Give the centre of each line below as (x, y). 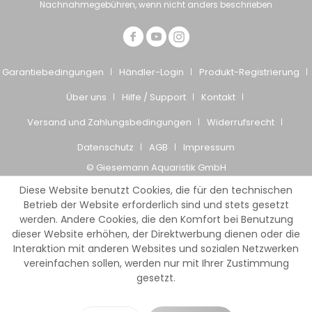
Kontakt (218, 97)
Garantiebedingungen (53, 72)
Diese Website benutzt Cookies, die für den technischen (156, 190)
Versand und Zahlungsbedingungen (109, 122)
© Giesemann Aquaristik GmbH (156, 167)
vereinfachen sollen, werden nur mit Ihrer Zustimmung (156, 263)
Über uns (86, 97)
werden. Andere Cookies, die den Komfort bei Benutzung (156, 219)
